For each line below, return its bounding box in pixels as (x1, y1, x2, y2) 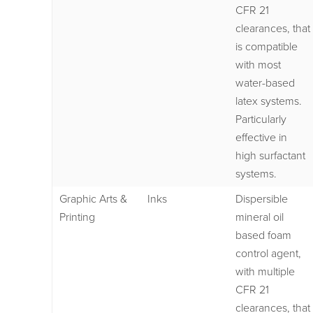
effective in (235, 130, 287, 145)
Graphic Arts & (59, 191, 127, 206)
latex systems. (235, 94, 302, 108)
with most (235, 57, 281, 72)
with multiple (235, 264, 295, 279)
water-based (235, 75, 295, 90)
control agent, (235, 246, 301, 261)
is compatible (235, 39, 298, 54)
